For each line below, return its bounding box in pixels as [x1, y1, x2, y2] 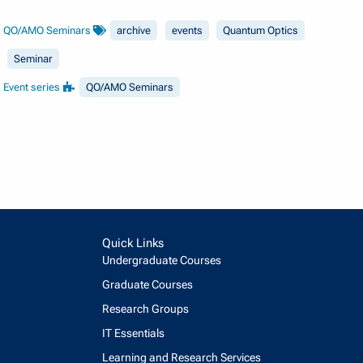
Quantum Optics [223, 24, 299, 37]
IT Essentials [102, 326, 164, 340]
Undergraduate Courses [102, 253, 221, 267]
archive [117, 24, 152, 37]
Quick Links [102, 235, 164, 250]
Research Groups [102, 301, 189, 315]
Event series [3, 81, 63, 94]
